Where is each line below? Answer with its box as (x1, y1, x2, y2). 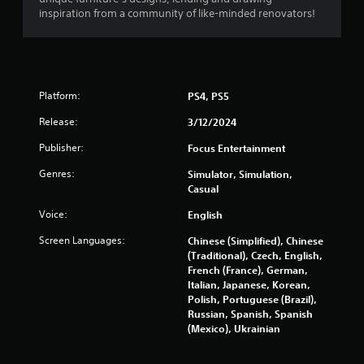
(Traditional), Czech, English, (188, 249, 323, 262)
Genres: (39, 167, 75, 181)
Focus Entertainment (188, 141, 285, 155)
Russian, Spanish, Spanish (188, 307, 313, 321)
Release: (39, 115, 78, 129)
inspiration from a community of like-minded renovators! (39, 6, 315, 21)
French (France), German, (188, 263, 308, 277)
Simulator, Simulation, (188, 167, 292, 181)
